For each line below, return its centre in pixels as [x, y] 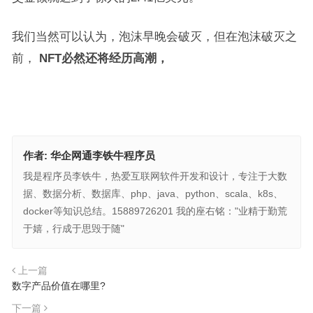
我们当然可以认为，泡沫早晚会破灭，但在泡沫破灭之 [154, 36]
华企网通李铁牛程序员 [102, 155]
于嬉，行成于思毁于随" [73, 228]
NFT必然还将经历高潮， [103, 58]
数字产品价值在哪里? [58, 286]
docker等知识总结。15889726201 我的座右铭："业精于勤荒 [155, 211]
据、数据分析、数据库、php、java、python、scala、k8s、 [153, 194]
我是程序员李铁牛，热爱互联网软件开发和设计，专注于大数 [155, 176]
